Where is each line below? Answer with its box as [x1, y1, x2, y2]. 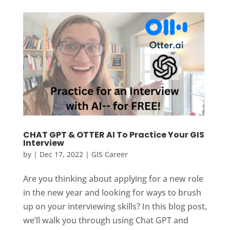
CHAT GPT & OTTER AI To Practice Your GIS [23, 129, 204, 141]
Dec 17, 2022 [39, 149, 83, 160]
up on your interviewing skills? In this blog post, [23, 201, 207, 213]
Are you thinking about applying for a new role [23, 173, 203, 185]
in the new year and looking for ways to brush [23, 187, 201, 199]
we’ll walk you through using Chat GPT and [23, 215, 188, 226]
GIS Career [91, 149, 128, 160]
